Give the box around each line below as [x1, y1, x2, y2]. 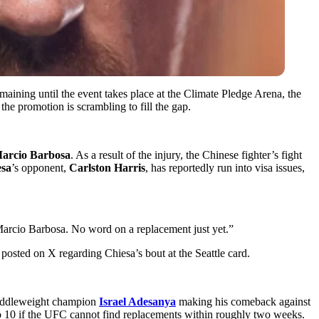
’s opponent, [11, 161, 69, 174]
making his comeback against [176, 295, 310, 308]
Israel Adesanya [99, 295, 176, 308]
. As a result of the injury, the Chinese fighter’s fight [70, 148, 302, 161]
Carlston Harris [69, 161, 145, 174]
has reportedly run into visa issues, [148, 161, 305, 174]
